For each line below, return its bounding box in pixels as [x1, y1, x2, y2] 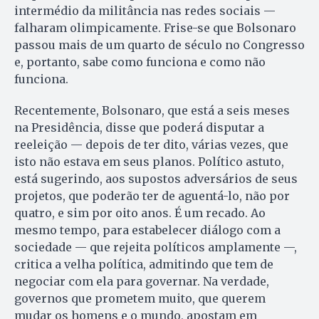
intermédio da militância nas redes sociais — [14, 4, 276, 19]
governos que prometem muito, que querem [14, 291, 266, 306]
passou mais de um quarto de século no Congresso [14, 38, 305, 53]
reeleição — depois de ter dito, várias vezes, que [14, 137, 288, 152]
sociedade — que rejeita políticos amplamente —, [14, 240, 297, 255]
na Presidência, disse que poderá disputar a [14, 120, 264, 135]
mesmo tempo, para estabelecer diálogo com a [14, 223, 281, 238]
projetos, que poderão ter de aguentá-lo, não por [14, 189, 290, 204]
